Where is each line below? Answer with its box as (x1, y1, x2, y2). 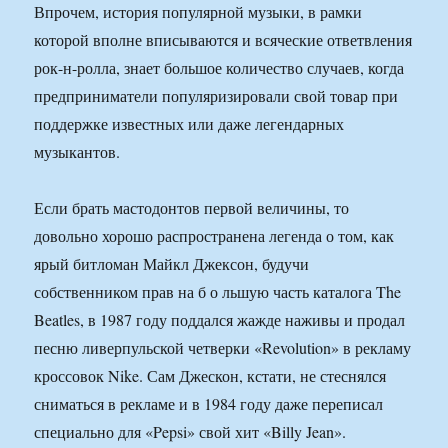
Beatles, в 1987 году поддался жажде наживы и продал (34, 309, 406, 331)
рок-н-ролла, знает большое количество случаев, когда (34, 57, 405, 79)
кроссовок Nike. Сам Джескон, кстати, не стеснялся (34, 365, 387, 387)
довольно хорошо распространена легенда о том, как (34, 225, 395, 247)
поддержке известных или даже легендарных (34, 113, 345, 135)
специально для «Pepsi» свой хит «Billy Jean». (34, 421, 347, 443)
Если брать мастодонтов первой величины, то (34, 197, 350, 219)
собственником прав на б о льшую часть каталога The (34, 281, 402, 303)
